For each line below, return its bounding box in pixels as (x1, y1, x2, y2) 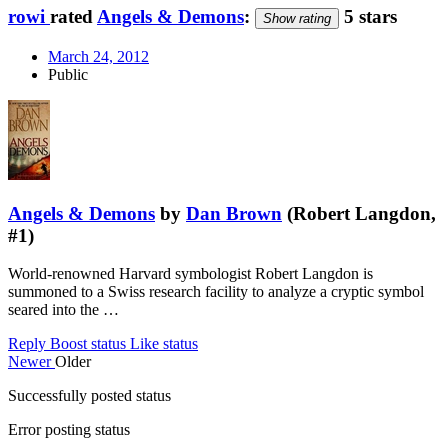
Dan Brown (186, 202, 282, 224)
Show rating (263, 11, 331, 27)
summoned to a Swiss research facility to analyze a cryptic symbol (8, 283, 424, 301)
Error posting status (8, 421, 130, 439)
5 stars (339, 6, 397, 28)
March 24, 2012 (48, 47, 149, 65)
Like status (130, 335, 198, 353)
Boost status (50, 335, 126, 353)
